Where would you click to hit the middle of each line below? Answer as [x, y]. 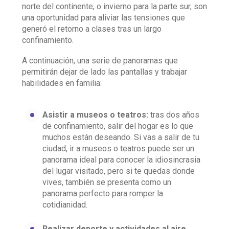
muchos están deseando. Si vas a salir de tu [121, 137]
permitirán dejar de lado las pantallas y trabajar [105, 72]
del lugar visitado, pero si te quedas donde [119, 171]
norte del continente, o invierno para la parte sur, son [114, 6]
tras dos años [174, 115]
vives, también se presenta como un [107, 182]
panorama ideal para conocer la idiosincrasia [121, 160]
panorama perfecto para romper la [103, 193]
